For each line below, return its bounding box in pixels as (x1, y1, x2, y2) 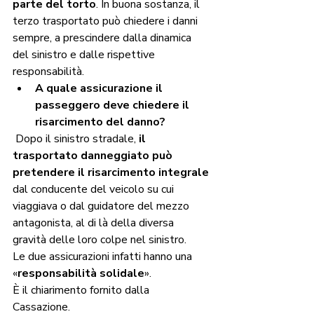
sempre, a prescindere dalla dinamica (13, 30, 194, 46)
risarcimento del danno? (35, 114, 165, 130)
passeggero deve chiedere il (35, 97, 192, 114)
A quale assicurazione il (35, 81, 165, 97)
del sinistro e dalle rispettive (13, 47, 158, 63)
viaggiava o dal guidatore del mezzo (13, 198, 192, 214)
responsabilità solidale (18, 266, 144, 282)
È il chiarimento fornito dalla (13, 282, 152, 299)
